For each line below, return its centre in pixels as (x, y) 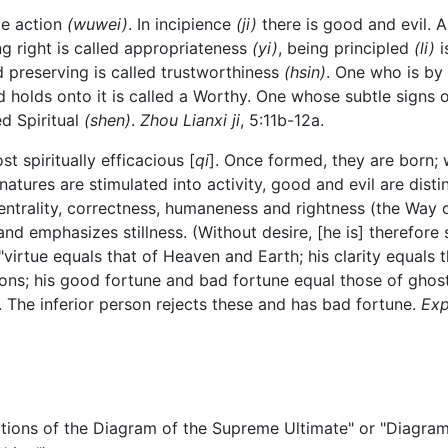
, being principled (346, 47)
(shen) (107, 119)
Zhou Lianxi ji (190, 119)
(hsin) (305, 71)
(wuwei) (97, 23)
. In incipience (182, 23)
